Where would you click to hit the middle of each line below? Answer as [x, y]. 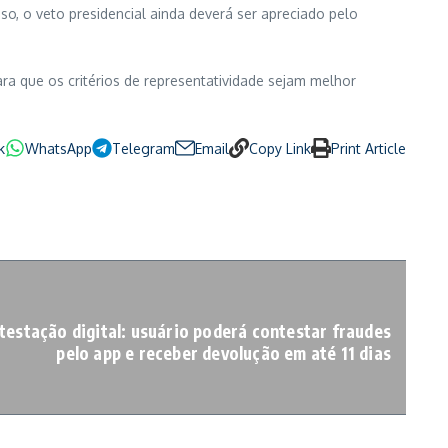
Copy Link [280, 148]
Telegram [143, 148]
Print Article [368, 148]
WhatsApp [58, 148]
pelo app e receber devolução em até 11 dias [223, 353]
